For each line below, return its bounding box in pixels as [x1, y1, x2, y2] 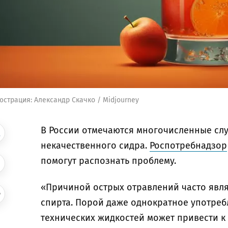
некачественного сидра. [41, 140, 150, 151]
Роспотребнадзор [150, 140, 227, 151]
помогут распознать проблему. [41, 155, 176, 166]
